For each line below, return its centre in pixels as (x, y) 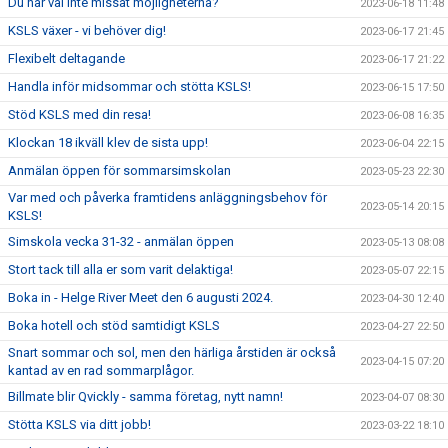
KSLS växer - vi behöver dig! (87, 30)
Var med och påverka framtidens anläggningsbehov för (167, 197)
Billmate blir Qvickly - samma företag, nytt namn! (145, 396)
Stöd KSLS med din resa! (79, 114)
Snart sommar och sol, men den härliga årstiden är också (172, 352)
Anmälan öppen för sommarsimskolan (119, 170)
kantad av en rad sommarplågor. (101, 370)
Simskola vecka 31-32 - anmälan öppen (121, 241)
